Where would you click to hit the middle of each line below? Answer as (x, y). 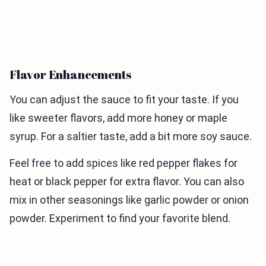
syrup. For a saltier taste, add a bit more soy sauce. (131, 137)
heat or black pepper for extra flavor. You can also (127, 182)
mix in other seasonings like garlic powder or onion (129, 200)
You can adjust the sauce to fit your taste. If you (124, 100)
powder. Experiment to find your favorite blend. (120, 218)
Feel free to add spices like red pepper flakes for (123, 163)
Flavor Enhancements (71, 75)
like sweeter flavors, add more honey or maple (118, 118)
